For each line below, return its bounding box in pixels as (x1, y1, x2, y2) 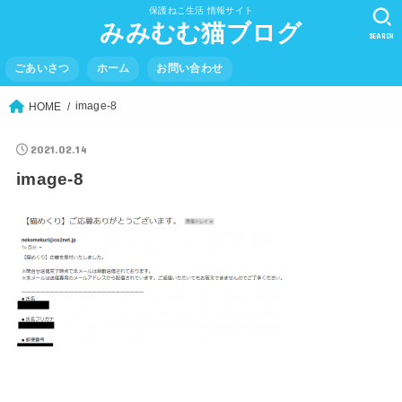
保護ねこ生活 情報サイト (149, 5, 253, 15)
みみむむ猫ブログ (100, 20, 302, 47)
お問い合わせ (156, 63, 223, 74)
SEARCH (368, 31, 396, 40)
